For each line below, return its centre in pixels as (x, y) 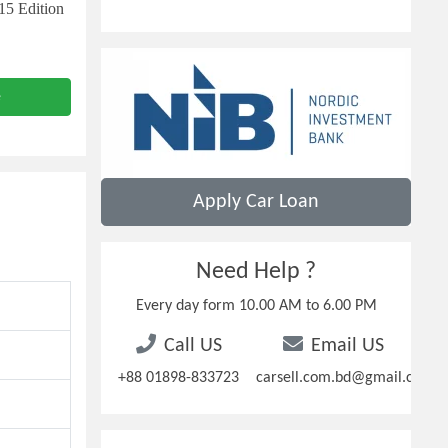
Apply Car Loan (256, 202)
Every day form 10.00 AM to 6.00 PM (256, 306)
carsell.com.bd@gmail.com (345, 378)
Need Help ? (256, 272)
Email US (347, 346)
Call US (192, 346)
